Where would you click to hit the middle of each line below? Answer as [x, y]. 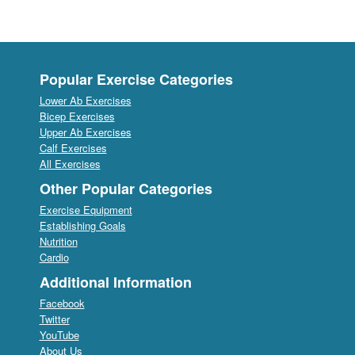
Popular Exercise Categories [136, 79]
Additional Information [115, 282]
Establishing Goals [82, 225]
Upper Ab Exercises [85, 132]
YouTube [59, 334]
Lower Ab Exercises [85, 100]
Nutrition [58, 241]
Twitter [54, 319]
